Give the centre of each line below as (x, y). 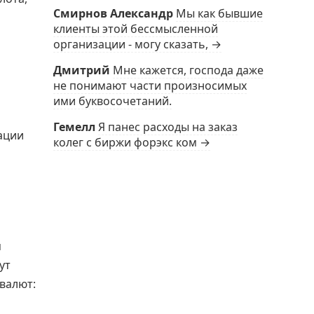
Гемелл (74, 127)
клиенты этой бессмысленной (136, 29)
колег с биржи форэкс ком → (132, 142)
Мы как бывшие (219, 13)
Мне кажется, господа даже (188, 70)
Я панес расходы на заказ (168, 127)
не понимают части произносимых (150, 86)
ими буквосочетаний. (112, 101)
